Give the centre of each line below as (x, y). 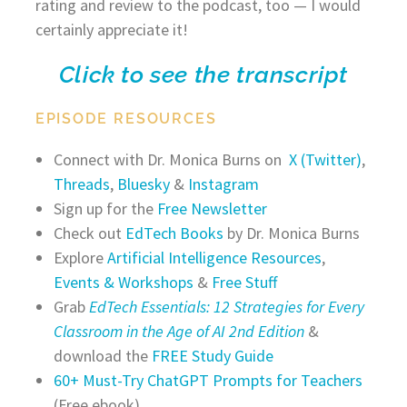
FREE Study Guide (212, 355)
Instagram (223, 184)
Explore (80, 257)
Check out (89, 233)
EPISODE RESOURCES (126, 118)
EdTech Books (174, 233)
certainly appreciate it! (111, 29)
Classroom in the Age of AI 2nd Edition (179, 331)
